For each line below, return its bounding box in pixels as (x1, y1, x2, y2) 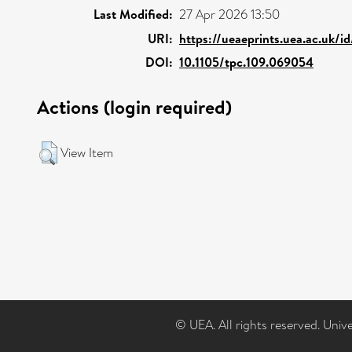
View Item (60, 143, 113, 162)
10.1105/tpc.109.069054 (179, 53, 313, 71)
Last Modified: (93, 5, 173, 23)
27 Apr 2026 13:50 (179, 5, 280, 24)
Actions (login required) (37, 93, 232, 120)
